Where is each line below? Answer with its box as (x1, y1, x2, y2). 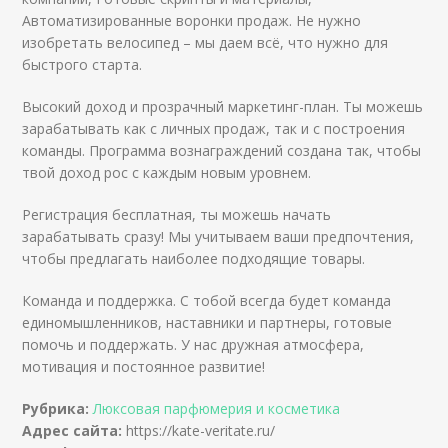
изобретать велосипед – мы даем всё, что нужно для (22, 32, 389, 52)
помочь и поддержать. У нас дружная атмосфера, (22, 334, 365, 354)
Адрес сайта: (22, 420, 127, 440)
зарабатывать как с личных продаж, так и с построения (22, 118, 406, 138)
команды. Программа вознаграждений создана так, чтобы (22, 140, 422, 160)
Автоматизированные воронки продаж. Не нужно (22, 10, 362, 30)
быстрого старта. (22, 54, 143, 74)
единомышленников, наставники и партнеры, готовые (22, 312, 393, 332)
